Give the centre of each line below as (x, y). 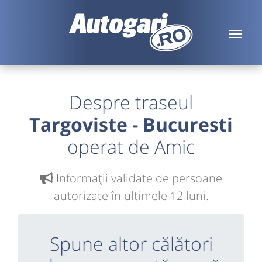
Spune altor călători (131, 243)
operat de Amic (131, 146)
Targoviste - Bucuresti (131, 124)
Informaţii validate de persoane (138, 178)
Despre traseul (131, 102)
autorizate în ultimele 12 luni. (131, 195)
